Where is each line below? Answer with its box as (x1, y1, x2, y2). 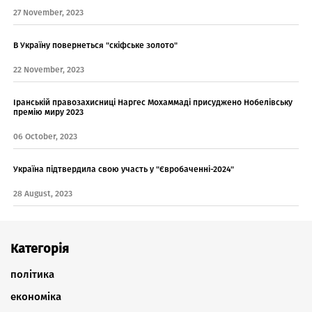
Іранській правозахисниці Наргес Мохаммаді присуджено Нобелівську (13, 97, 292, 108)
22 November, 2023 (13, 65, 84, 75)
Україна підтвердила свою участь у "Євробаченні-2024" (13, 164, 234, 175)
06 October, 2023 (13, 132, 77, 142)
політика (10, 268, 54, 281)
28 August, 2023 (13, 189, 72, 199)
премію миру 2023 (13, 107, 84, 118)
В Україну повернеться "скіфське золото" (13, 40, 178, 51)
